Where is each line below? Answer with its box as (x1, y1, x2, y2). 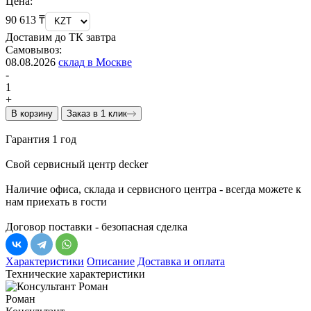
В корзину (11, 108, 53, 119)
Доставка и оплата (137, 255, 225, 267)
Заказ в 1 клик (67, 108, 127, 119)
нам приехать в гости (6, 195, 107, 208)
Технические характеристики (6, 267, 145, 280)
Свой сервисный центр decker (6, 158, 148, 170)
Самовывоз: (6, 43, 62, 56)
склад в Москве (58, 56, 132, 68)
